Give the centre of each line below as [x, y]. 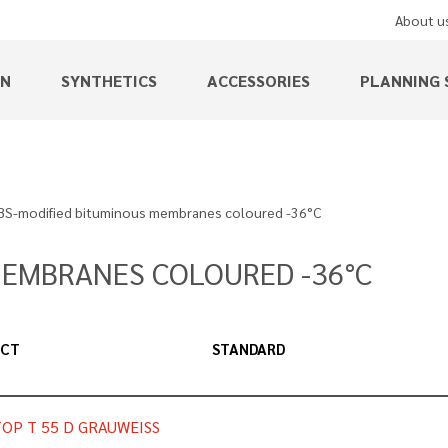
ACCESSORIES [258, 80]
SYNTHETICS [109, 80]
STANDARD [248, 348]
